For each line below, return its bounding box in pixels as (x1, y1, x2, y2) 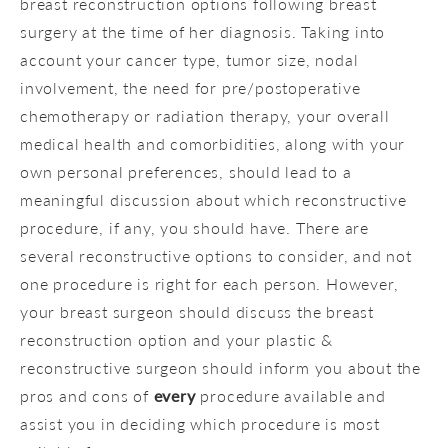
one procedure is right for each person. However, (20, 271, 399, 295)
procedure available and (195, 383, 386, 407)
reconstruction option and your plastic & (20, 327, 333, 351)
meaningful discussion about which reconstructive (20, 187, 407, 211)
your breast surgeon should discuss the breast (20, 299, 374, 323)
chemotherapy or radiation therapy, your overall (20, 103, 390, 127)
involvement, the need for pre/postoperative (20, 75, 361, 99)
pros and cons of (20, 383, 154, 407)
